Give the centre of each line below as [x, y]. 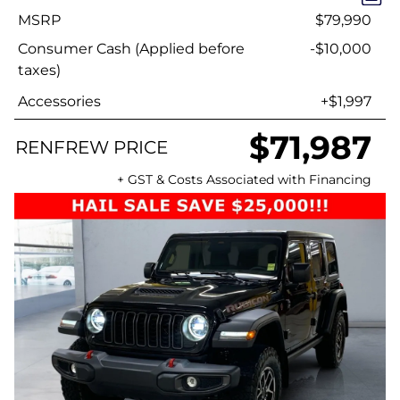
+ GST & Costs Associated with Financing [244, 179]
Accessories [59, 101]
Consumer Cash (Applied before [131, 49]
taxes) [39, 70]
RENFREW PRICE [92, 147]
